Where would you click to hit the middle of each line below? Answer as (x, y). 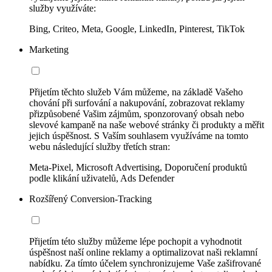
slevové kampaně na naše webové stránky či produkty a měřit (147, 124)
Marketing (49, 49)
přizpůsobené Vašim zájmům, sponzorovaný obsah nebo (137, 114)
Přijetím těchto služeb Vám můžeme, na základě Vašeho (136, 92)
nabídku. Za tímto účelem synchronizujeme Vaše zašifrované (145, 263)
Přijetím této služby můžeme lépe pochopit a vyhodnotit (135, 241)
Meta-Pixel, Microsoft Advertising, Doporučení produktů (138, 167)
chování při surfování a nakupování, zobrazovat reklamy (137, 103)
